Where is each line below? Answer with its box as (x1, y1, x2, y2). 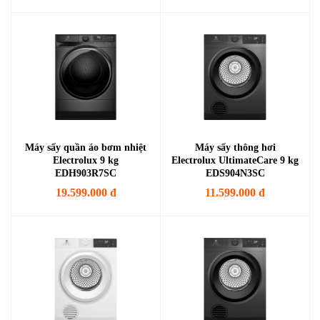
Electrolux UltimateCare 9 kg (171, 155, 299, 166)
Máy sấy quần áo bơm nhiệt (25, 142, 146, 153)
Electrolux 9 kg (53, 155, 119, 166)
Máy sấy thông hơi (194, 142, 276, 153)
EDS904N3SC (205, 168, 265, 179)
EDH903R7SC (55, 168, 116, 179)
